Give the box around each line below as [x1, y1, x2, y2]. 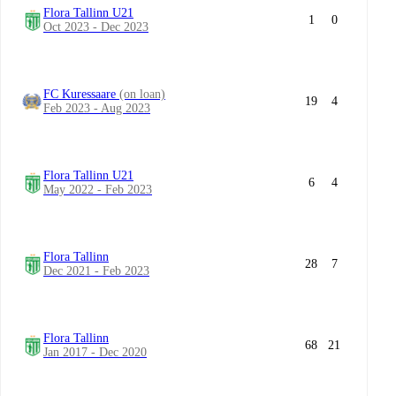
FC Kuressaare [43, 88, 116, 101]
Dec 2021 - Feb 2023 [43, 264, 149, 278]
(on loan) [116, 88, 165, 101]
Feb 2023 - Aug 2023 [43, 102, 150, 115]
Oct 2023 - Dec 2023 [43, 20, 148, 34]
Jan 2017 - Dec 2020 [43, 346, 147, 359]
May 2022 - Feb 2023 [43, 183, 152, 196]
